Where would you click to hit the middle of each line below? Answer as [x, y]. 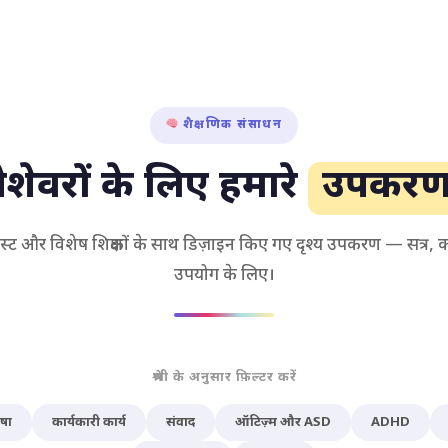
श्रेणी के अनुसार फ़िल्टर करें [224, 377]
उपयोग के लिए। [224, 275]
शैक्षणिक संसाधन [230, 124]
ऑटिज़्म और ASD [282, 422]
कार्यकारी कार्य [88, 422]
